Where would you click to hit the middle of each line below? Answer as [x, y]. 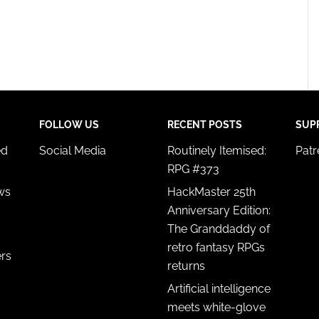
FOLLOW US [69, 124]
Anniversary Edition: [219, 210]
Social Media [73, 150]
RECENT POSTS [205, 124]
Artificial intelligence [219, 288]
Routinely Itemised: [217, 150]
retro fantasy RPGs [216, 247]
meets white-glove [216, 307]
